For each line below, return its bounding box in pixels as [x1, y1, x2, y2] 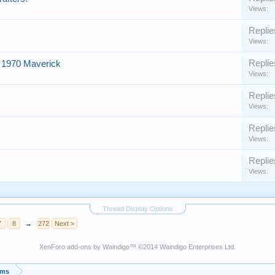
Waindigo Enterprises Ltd [160, 243, 234, 250]
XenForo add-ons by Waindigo [39, 243, 130, 250]
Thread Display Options [102, 205, 173, 212]
